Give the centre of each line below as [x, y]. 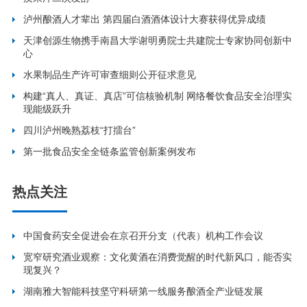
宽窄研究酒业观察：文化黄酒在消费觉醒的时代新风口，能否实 [158, 257]
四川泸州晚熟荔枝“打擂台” [80, 131]
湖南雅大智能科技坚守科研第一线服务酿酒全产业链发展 [144, 292]
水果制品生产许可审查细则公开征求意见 [110, 75]
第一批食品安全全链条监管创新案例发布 [110, 152]
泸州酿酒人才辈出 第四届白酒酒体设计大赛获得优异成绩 [145, 20]
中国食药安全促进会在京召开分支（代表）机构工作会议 [144, 236]
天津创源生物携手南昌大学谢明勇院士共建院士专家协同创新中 [158, 41]
